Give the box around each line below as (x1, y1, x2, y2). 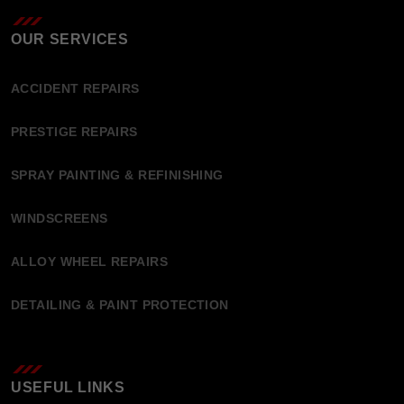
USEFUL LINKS (11, 380, 125, 396)
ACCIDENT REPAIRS (11, 81, 140, 96)
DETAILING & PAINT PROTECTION (11, 298, 229, 313)
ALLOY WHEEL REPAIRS (11, 254, 168, 270)
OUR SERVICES (11, 32, 129, 48)
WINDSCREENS (11, 211, 108, 226)
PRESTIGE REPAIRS (11, 124, 138, 140)
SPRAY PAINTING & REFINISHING (11, 168, 224, 183)
